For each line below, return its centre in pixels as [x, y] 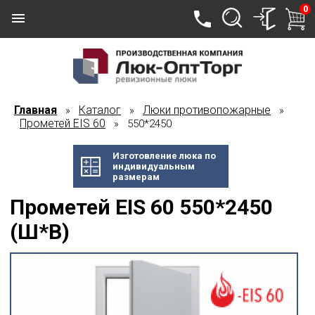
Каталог [100, 110]
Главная [36, 110]
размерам [136, 177]
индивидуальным [153, 166]
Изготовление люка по [164, 156]
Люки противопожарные [207, 110]
